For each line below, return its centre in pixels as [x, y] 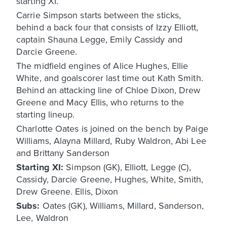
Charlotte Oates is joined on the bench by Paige [112, 128]
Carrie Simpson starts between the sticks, [99, 15]
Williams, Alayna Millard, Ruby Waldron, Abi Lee [111, 140]
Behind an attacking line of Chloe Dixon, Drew [108, 90]
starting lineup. [46, 114]
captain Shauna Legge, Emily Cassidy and [99, 39]
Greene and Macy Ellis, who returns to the [100, 102]
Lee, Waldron [43, 217]
